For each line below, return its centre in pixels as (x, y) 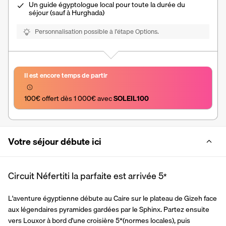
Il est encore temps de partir (66, 75)
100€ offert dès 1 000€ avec (69, 99)
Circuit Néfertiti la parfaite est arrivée (82, 176)
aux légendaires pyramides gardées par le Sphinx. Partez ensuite (109, 210)
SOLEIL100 (131, 99)
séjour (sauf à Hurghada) (67, 13)
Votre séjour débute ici (55, 142)
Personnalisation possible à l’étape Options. (97, 32)
